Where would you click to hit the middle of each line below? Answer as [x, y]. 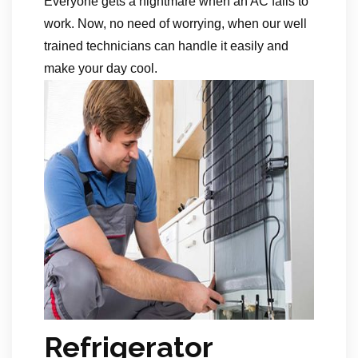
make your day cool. [101, 68]
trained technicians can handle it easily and [166, 46]
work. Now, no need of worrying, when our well [175, 23]
